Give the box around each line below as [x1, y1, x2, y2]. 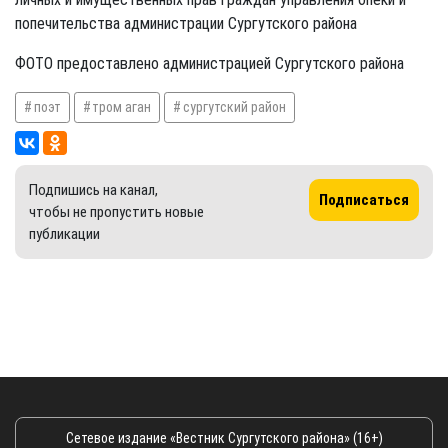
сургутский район [182, 98, 286, 115]
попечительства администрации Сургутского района [15, 13, 357, 33]
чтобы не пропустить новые [29, 202, 204, 221]
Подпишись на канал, [29, 180, 158, 199]
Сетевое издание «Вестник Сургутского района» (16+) [65, 429, 383, 446]
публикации [29, 224, 100, 243]
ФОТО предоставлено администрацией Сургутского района [15, 53, 404, 73]
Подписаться [319, 190, 409, 209]
